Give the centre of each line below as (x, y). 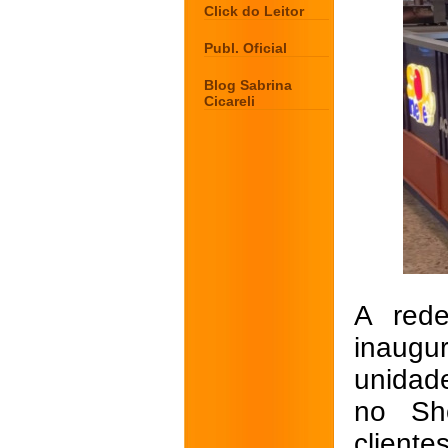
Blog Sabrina (248, 85)
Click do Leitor (254, 11)
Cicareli (229, 101)
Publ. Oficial (245, 48)
